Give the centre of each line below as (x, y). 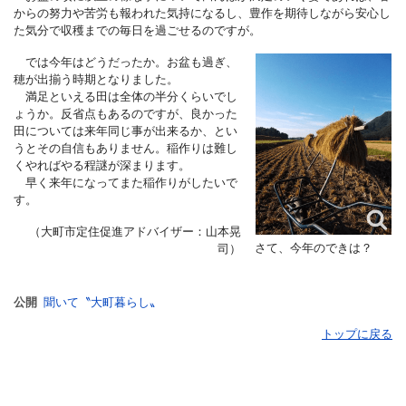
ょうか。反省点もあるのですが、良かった (126, 113)
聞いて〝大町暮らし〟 (102, 301)
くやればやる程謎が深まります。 (102, 164)
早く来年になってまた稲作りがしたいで (126, 182)
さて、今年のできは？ (314, 247)
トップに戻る (357, 333)
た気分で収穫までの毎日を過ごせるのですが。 (137, 29)
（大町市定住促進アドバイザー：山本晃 (135, 231)
